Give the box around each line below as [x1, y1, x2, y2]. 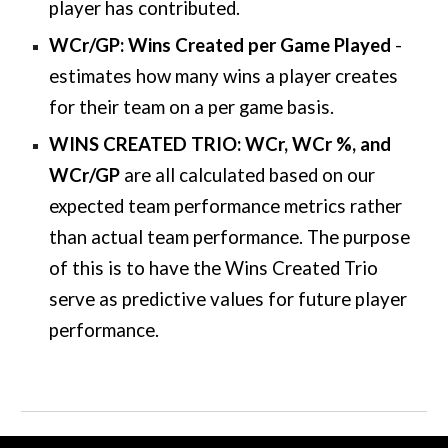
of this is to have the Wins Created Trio [49, 257, 379, 279]
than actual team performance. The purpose [49, 226, 411, 248]
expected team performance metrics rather [49, 195, 403, 217]
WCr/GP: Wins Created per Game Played [49, 34, 396, 56]
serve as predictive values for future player [49, 288, 408, 310]
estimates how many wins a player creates [49, 65, 399, 87]
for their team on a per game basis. [49, 96, 335, 118]
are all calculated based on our [120, 164, 376, 186]
